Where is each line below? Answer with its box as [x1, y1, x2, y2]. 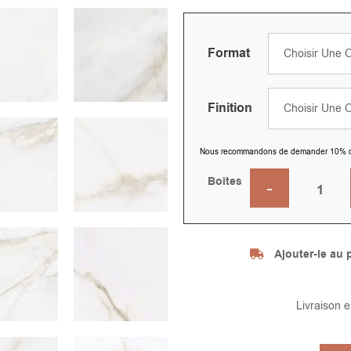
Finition [208, 99, 252, 117]
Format [208, 44, 250, 62]
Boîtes [208, 173, 242, 190]
